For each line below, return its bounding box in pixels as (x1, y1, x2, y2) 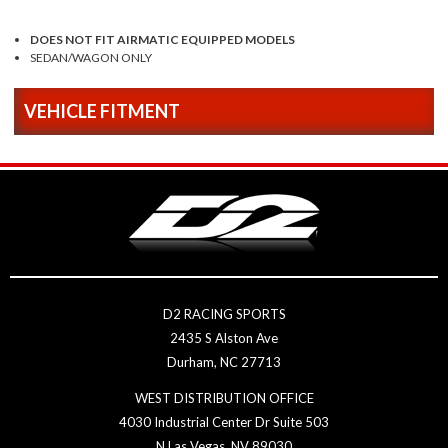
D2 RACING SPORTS (162, 306, 286, 323)
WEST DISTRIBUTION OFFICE (134, 390, 314, 407)
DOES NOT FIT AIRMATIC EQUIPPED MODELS (30, 32, 296, 48)
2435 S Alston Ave (170, 330, 278, 347)
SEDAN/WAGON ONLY (30, 50, 153, 66)
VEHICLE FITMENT (24, 100, 180, 123)
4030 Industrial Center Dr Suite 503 (119, 414, 329, 431)
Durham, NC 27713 (167, 354, 281, 371)
